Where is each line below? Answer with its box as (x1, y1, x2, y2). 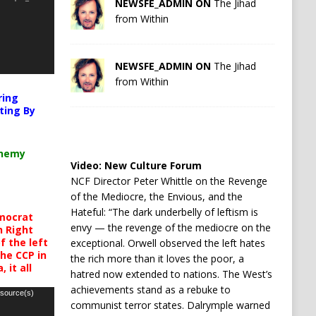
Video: (70, 158, 104, 172)
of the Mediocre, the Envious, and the (70, 189, 243, 203)
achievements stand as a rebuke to (70, 282, 231, 296)
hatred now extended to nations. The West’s (70, 267, 272, 281)
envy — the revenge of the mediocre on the (70, 220, 271, 234)
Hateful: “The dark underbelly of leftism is (70, 205, 258, 219)
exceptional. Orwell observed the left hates (70, 236, 265, 250)
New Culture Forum (104, 158, 202, 172)
